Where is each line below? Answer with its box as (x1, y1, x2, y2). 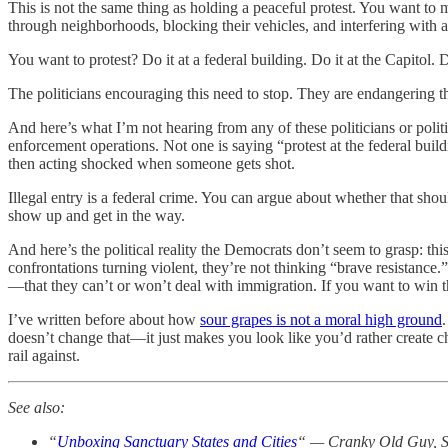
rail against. (8, 346, 80, 364)
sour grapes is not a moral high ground (200, 310, 442, 328)
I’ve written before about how (8, 310, 200, 328)
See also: (8, 398, 65, 416)
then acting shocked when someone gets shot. (8, 154, 295, 172)
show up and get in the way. (8, 206, 185, 224)
